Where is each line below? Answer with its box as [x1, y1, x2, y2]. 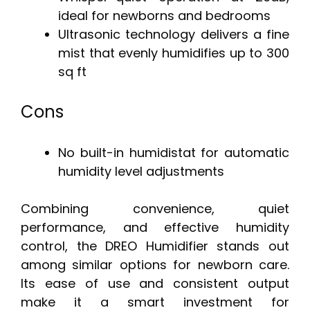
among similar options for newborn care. [21, 256, 289, 274]
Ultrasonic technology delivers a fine [58, 26, 289, 44]
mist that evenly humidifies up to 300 [58, 44, 289, 62]
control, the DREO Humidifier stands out [21, 237, 289, 255]
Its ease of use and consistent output [21, 275, 289, 293]
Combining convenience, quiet [21, 200, 289, 218]
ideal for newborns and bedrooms [58, 7, 271, 25]
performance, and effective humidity [21, 219, 289, 237]
